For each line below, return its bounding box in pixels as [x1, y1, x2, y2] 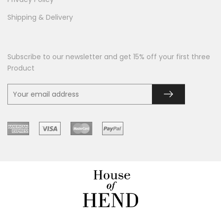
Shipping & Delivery [7, 12, 73, 23]
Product [7, 63, 35, 74]
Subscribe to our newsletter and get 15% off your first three [7, 52, 210, 62]
